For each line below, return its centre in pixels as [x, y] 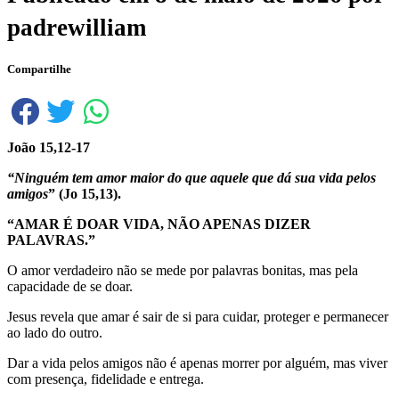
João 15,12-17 [49, 147]
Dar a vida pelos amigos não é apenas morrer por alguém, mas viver [197, 362]
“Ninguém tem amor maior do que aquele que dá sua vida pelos [191, 177]
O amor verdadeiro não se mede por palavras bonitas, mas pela [183, 270]
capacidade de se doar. [70, 286]
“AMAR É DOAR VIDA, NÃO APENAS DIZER [159, 224]
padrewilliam [77, 28]
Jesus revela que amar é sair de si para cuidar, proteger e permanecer [198, 316]
